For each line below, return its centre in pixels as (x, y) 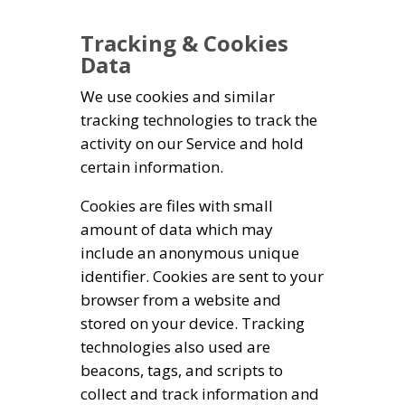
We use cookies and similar (178, 97)
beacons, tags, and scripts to (182, 371)
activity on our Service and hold (192, 144)
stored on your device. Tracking (193, 324)
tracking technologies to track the (199, 120)
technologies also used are (175, 347)
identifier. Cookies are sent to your (202, 277)
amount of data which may (177, 230)
